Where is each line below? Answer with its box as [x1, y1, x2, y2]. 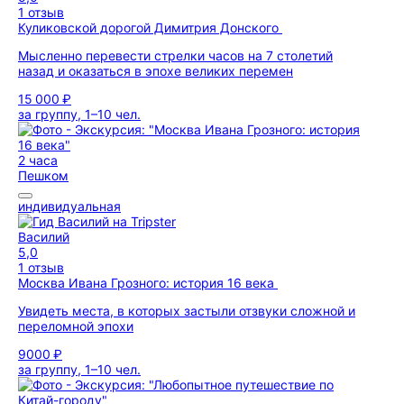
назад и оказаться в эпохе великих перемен [18, 63, 293, 78]
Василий [18, 229, 69, 244]
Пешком [18, 168, 69, 183]
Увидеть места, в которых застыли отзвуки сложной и [18, 303, 355, 318]
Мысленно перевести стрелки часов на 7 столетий [18, 48, 333, 63]
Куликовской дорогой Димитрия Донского [18, 20, 282, 35]
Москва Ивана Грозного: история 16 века [18, 275, 278, 290]
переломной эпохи [18, 318, 133, 334]
